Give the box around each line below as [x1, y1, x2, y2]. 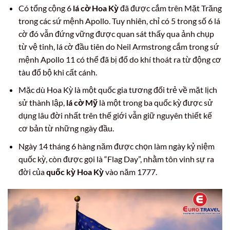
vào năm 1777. [103, 166, 157, 177]
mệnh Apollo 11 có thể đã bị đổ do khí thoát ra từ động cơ [18, 54, 221, 64]
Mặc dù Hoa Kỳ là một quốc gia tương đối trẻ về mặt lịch [18, 85, 217, 95]
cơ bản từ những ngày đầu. [18, 123, 114, 133]
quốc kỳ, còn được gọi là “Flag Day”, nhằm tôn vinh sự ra [18, 154, 214, 164]
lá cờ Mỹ [66, 98, 98, 108]
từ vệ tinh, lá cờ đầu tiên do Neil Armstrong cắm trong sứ [18, 41, 219, 51]
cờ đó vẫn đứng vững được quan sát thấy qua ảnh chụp [18, 28, 214, 39]
